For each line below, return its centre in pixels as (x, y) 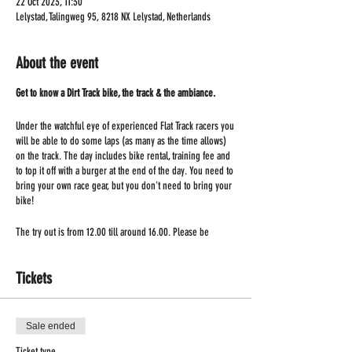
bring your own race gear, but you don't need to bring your (124, 186)
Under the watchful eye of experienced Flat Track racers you (125, 126)
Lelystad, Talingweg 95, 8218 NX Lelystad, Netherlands (113, 17)
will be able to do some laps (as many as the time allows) (121, 141)
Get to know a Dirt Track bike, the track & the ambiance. (115, 93)
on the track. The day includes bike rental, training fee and (123, 156)
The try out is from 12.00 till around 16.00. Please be (112, 232)
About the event (57, 63)
